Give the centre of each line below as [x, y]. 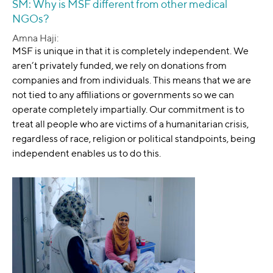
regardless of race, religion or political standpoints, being [134, 139]
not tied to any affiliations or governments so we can [123, 95]
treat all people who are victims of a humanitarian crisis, [130, 124]
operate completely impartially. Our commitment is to [128, 110]
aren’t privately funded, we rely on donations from [119, 66]
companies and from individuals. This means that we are [132, 80]
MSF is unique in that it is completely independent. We [130, 51]
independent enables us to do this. [87, 154]
